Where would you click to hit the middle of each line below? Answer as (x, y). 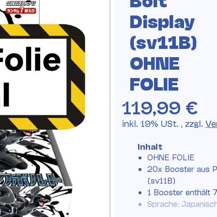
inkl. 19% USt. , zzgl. (164, 123)
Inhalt (150, 146)
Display (163, 20)
